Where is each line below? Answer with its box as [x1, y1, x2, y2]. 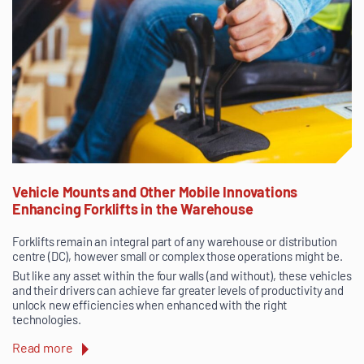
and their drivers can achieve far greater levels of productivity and [12, 282, 344, 297]
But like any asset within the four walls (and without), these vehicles [12, 267, 352, 283]
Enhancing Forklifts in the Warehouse [12, 199, 253, 218]
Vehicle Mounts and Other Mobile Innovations [12, 182, 298, 201]
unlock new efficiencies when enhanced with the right [12, 297, 288, 312]
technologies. [12, 311, 82, 327]
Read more [12, 339, 73, 355]
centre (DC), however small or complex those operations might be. [12, 248, 343, 263]
